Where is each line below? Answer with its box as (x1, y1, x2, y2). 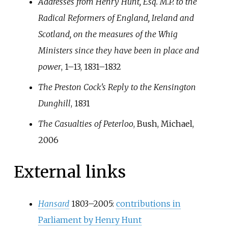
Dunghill (38, 98, 71, 109)
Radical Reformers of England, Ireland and (38, 13, 194, 23)
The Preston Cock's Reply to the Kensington (38, 82, 196, 93)
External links (13, 161, 126, 182)
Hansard (38, 198, 69, 209)
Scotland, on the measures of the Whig (38, 29, 178, 40)
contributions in (116, 198, 181, 209)
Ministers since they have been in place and (38, 45, 199, 56)
